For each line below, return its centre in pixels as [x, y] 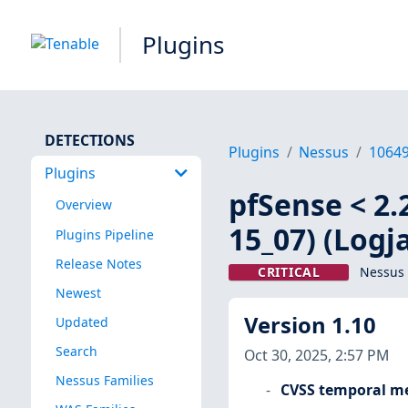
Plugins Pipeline [104, 234]
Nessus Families [104, 381]
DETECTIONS [89, 140]
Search [76, 351]
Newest [78, 292]
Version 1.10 [310, 326]
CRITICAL [289, 272]
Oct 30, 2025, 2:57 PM [316, 355]
